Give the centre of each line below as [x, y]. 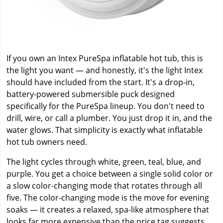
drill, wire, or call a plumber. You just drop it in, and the [109, 118]
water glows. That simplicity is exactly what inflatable [105, 130]
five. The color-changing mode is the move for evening [108, 197]
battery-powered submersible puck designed [91, 94]
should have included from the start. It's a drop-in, [101, 82]
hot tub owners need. [47, 142]
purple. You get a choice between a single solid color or [110, 173]
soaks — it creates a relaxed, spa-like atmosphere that [108, 209]
